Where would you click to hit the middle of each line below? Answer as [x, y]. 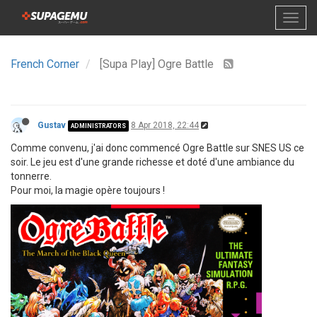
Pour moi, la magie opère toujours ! [88, 190]
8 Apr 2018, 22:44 [165, 125]
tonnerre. [31, 176]
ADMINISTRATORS [98, 126]
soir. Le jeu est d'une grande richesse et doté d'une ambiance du [152, 162]
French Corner [45, 64]
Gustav [52, 125]
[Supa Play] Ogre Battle [158, 64]
